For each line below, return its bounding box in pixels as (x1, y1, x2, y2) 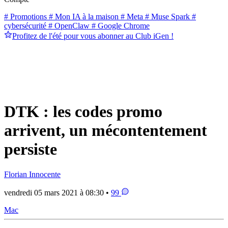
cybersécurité (4, 21, 46, 30)
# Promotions (4, 12, 47, 21)
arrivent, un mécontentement (4, 121, 207, 140)
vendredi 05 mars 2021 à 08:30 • (4, 188, 111, 197)
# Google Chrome (90, 21, 150, 30)
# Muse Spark (143, 12, 190, 21)
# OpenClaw (46, 21, 90, 30)
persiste (4, 140, 57, 159)
